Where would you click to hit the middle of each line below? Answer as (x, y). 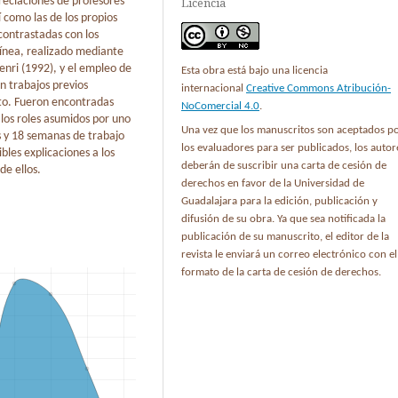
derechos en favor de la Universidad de (273, 183)
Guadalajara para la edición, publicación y (279, 201)
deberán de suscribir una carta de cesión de (284, 165)
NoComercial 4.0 (220, 106)
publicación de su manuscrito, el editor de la (285, 236)
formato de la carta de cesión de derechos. (281, 272)
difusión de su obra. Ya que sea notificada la (283, 219)
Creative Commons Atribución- (318, 88)
